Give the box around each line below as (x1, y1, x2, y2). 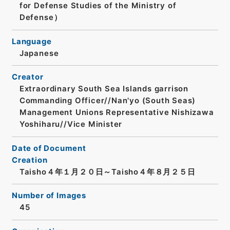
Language (11, 36, 52, 46)
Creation (11, 155, 48, 165)
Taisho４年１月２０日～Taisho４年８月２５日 (19, 167, 196, 177)
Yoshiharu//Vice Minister (19, 120, 123, 129)
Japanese (19, 48, 59, 58)
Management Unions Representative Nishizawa (19, 108, 214, 118)
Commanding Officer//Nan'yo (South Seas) (19, 96, 196, 106)
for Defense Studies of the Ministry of (19, 1, 177, 11)
